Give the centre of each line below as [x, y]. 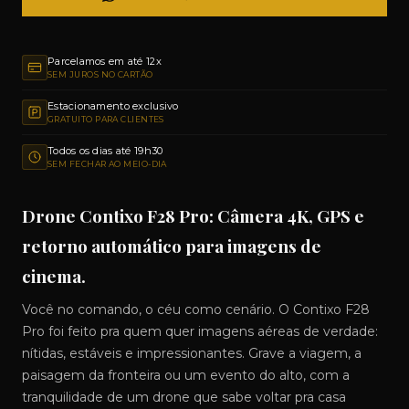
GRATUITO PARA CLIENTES [106, 119]
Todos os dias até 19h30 [105, 151]
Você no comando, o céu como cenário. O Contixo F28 [196, 309]
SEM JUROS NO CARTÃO [100, 74]
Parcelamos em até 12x [105, 61]
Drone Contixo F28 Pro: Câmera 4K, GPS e [193, 215]
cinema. [54, 276]
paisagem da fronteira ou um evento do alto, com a [186, 375]
